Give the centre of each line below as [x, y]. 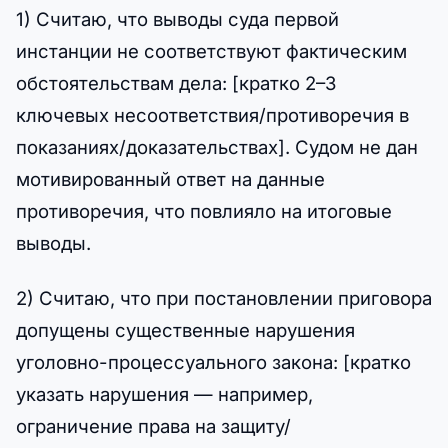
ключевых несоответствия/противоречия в [212, 115]
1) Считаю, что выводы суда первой [177, 19]
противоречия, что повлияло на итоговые [204, 211]
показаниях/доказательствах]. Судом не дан [217, 147]
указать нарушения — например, [164, 394]
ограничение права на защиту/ [153, 426]
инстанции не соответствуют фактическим [211, 51]
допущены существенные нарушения [185, 330]
